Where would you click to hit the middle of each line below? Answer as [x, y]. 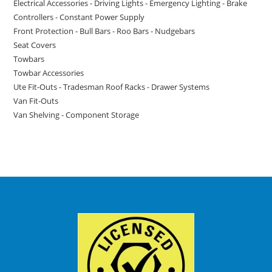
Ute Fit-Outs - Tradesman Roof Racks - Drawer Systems [112, 87]
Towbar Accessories [49, 73]
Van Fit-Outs [36, 100]
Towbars [29, 59]
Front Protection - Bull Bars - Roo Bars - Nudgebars [104, 31]
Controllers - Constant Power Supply [79, 17]
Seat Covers [35, 45]
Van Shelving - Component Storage [76, 114]
